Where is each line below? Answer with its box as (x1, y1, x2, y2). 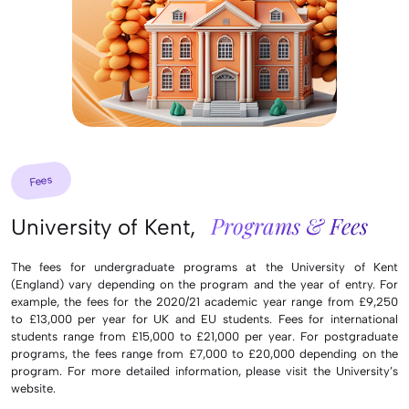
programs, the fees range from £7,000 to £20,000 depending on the (11, 347, 398, 362)
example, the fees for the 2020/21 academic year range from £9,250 (11, 295, 398, 309)
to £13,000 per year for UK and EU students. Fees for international (11, 312, 398, 327)
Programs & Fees (211, 211, 368, 241)
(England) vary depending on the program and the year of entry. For (11, 278, 398, 292)
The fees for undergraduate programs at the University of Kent (11, 260, 398, 275)
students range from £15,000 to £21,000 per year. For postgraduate (11, 330, 398, 344)
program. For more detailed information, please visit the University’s (11, 364, 398, 379)
